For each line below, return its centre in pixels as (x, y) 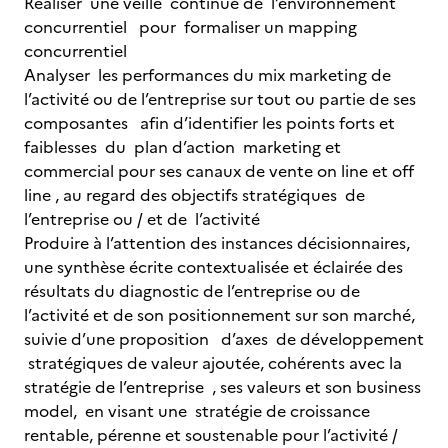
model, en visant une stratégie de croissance (197, 411)
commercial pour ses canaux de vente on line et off (219, 171)
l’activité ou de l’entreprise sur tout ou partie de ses (220, 99)
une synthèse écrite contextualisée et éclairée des (213, 267)
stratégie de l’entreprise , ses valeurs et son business (222, 387)
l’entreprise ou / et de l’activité (142, 219)
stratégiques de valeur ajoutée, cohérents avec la (213, 363)
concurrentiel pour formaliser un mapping (190, 27)
